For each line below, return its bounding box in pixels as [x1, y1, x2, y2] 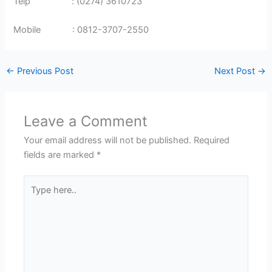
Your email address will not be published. [24, 135, 192, 146]
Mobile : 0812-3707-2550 [13, 24, 149, 36]
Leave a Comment [24, 112, 148, 131]
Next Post [214, 66, 258, 77]
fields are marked [24, 149, 97, 161]
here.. [23, 191, 47, 203]
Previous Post [14, 66, 73, 77]
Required [194, 135, 230, 146]
